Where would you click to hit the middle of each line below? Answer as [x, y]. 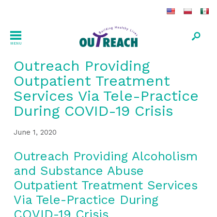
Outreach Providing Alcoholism [106, 156]
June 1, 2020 [35, 132]
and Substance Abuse [79, 170]
